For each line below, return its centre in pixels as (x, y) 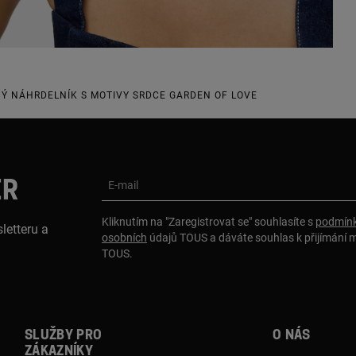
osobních (124, 237)
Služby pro (64, 335)
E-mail (123, 185)
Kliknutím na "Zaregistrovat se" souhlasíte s (209, 221)
